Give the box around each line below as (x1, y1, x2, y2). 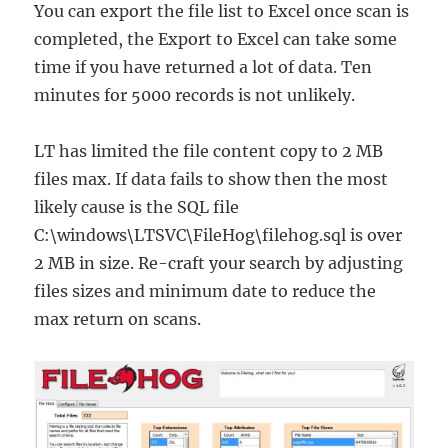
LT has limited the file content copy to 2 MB (34, 141, 384, 162)
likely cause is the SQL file (34, 197, 240, 218)
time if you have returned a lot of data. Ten (34, 57, 373, 78)
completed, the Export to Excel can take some (34, 29, 398, 50)
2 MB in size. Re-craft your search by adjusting (34, 253, 404, 274)
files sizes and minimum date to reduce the (34, 281, 377, 302)
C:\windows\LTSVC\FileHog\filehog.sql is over (34, 225, 403, 246)
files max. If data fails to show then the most (34, 169, 389, 190)
